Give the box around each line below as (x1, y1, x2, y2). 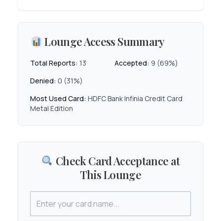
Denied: (30, 75, 56, 85)
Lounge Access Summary (42, 34, 165, 49)
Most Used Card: (30, 93, 86, 103)
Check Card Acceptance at (53, 153, 180, 168)
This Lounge (80, 167, 141, 182)
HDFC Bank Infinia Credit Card (86, 93, 183, 103)
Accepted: (114, 58, 149, 68)
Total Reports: (30, 58, 78, 68)
